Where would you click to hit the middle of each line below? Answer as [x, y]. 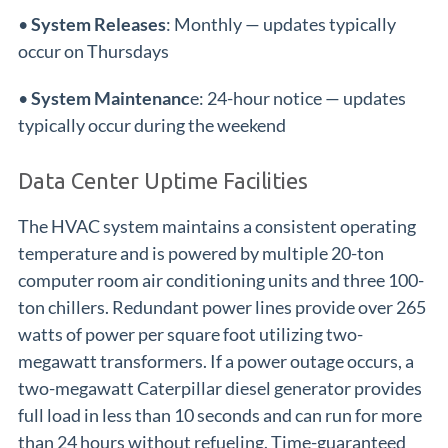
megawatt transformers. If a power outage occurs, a [216, 361]
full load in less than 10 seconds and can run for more [220, 415]
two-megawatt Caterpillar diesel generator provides [220, 388]
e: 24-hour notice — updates [298, 98]
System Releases [98, 24]
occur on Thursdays [93, 51]
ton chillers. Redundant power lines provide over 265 [222, 307]
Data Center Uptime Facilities [163, 180]
